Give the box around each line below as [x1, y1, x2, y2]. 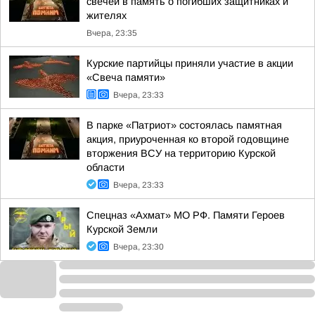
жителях [86, 10, 127, 21]
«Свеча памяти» [86, 72, 165, 83]
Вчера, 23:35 [86, 28, 137, 38]
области [86, 162, 124, 173]
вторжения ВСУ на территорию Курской [86, 148, 276, 159]
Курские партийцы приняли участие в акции [86, 58, 293, 69]
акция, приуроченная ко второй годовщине [86, 134, 289, 145]
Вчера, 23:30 [113, 242, 164, 252]
